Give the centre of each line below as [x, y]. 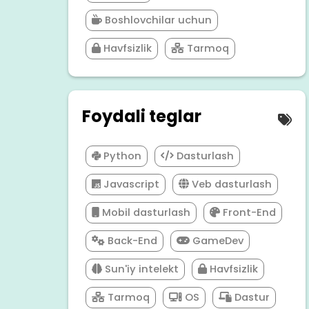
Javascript [130, 185]
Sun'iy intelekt [140, 269]
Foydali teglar [141, 117]
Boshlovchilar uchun [157, 20]
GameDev [216, 241]
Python [121, 156]
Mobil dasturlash [144, 213]
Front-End [248, 213]
